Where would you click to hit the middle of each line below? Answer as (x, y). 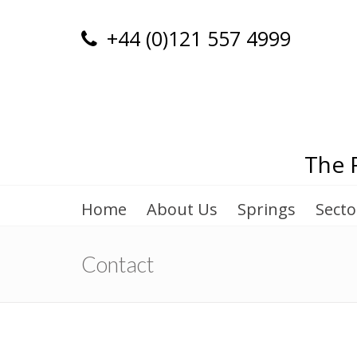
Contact (118, 264)
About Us (182, 209)
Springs (267, 209)
